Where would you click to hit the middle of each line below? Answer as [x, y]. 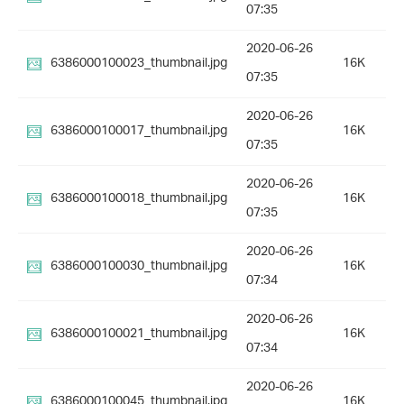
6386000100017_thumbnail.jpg [139, 132]
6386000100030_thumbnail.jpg [139, 267]
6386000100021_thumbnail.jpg [139, 335]
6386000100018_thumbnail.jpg [139, 199]
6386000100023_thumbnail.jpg [139, 64]
